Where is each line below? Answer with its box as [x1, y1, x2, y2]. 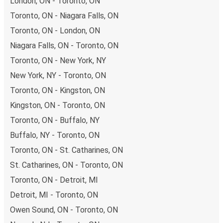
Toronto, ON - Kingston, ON [10, 85, 105, 95]
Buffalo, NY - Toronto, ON [10, 130, 100, 140]
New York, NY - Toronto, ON [10, 70, 106, 80]
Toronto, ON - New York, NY [10, 55, 106, 65]
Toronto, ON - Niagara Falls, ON [10, 10, 118, 20]
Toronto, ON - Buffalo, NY [10, 115, 100, 125]
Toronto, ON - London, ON [10, 25, 100, 35]
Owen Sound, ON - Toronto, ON [10, 205, 118, 215]
